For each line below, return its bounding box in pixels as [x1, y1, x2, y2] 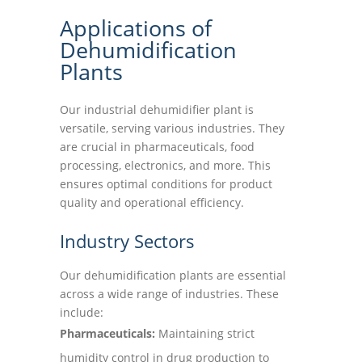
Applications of [60, 13, 212, 43]
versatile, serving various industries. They [60, 120, 284, 136]
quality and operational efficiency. [60, 195, 244, 210]
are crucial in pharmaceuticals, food [60, 139, 255, 154]
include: [60, 305, 103, 320]
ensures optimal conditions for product [60, 176, 272, 192]
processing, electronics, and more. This [60, 158, 271, 173]
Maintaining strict [155, 326, 255, 341]
